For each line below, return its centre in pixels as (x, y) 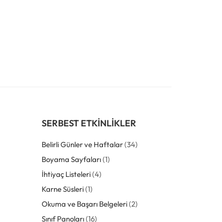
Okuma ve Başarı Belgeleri (84, 204)
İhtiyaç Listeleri (66, 174)
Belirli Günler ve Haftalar (82, 144)
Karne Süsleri (62, 189)
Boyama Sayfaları (71, 159)
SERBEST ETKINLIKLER (89, 123)
